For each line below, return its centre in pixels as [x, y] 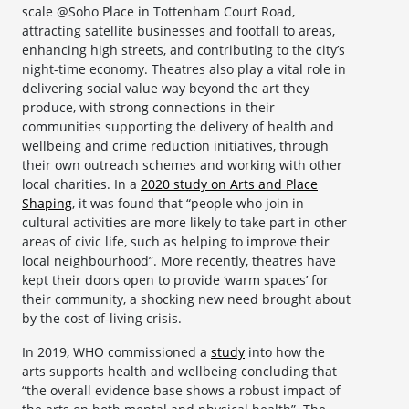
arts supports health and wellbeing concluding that [179, 372]
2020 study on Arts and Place [229, 184]
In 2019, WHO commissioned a [116, 352]
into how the [285, 352]
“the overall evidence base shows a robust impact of [181, 391]
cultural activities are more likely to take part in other [184, 223]
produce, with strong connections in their [148, 108]
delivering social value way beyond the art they [166, 89]
